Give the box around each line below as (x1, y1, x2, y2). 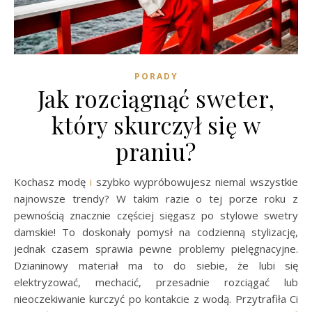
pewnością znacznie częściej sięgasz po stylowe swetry (14, 208, 298, 222)
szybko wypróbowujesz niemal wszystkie (91, 174, 299, 189)
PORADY (134, 70, 178, 82)
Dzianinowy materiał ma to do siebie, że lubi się (14, 258, 298, 272)
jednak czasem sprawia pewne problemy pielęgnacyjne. (14, 241, 298, 256)
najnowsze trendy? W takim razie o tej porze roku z (14, 191, 298, 205)
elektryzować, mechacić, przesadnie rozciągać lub (14, 274, 298, 289)
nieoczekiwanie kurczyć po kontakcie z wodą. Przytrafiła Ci (14, 291, 298, 306)
